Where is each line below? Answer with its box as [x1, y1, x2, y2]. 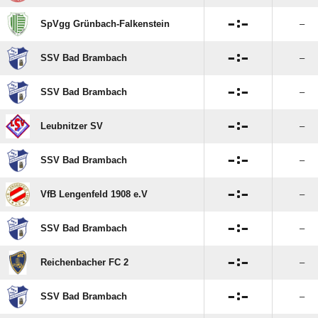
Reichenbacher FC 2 [40, 257, 128, 268]
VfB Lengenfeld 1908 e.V [40, 189, 148, 199]
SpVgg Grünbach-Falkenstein [40, 18, 170, 29]
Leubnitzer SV [40, 121, 103, 131]
